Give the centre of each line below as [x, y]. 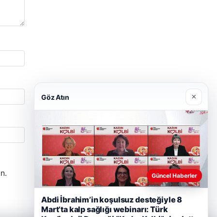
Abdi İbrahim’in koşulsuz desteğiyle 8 [112, 200]
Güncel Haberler [174, 176]
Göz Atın [55, 97]
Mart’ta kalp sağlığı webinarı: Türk [105, 209]
